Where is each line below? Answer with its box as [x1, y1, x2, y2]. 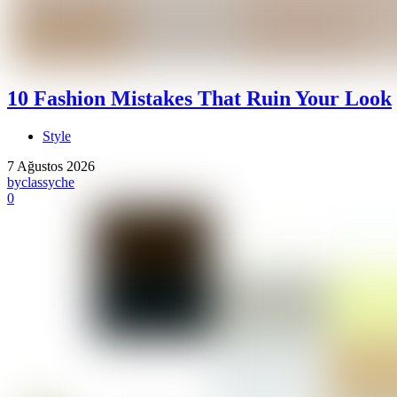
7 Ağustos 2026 [7, 158, 95, 174]
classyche [21, 174, 74, 190]
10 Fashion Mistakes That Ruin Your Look [7, 86, 392, 110]
